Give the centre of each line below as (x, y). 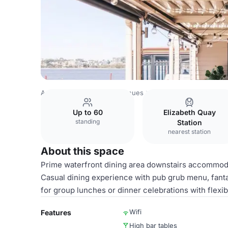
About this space (82, 151)
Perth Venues (122, 93)
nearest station (189, 132)
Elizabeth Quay (189, 112)
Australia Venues (67, 93)
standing (88, 121)
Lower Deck (169, 93)
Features (56, 212)
